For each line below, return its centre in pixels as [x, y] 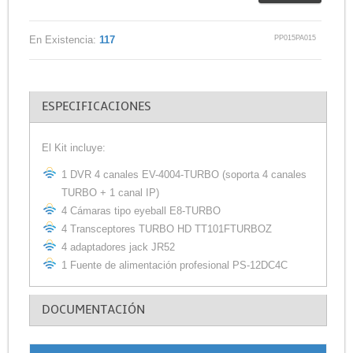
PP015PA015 [295, 37]
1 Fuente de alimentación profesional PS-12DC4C [174, 266]
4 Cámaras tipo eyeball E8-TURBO [141, 211]
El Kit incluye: [73, 147]
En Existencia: [64, 39]
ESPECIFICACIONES [96, 106]
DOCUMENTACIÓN [93, 310]
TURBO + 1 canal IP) [110, 193]
